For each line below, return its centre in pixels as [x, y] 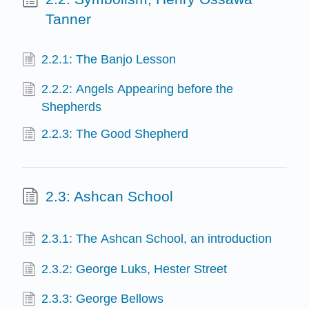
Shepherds [72, 107]
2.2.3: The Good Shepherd [115, 134]
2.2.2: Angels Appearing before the [138, 89]
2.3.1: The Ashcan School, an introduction [157, 239]
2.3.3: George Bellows [103, 298]
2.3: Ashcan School [109, 196]
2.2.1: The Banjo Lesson [109, 60]
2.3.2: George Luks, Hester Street [134, 269]
